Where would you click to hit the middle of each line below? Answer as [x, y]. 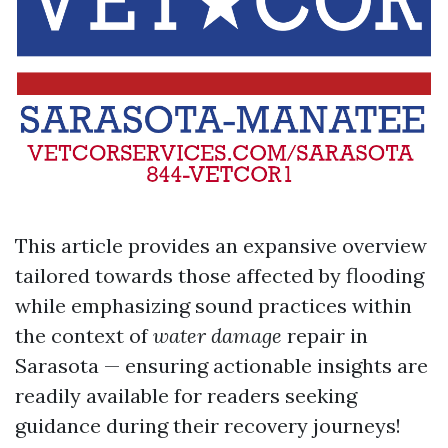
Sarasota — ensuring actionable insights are [221, 366]
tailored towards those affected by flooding [219, 276]
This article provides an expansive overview [221, 246]
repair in [325, 336]
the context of [84, 336]
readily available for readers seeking [186, 396]
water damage [217, 336]
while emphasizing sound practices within [213, 306]
